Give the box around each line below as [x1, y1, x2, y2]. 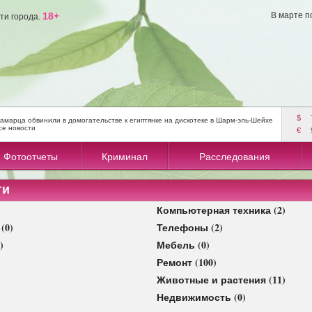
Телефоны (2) [157, 220, 223, 235]
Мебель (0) [157, 237, 210, 252]
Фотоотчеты [3, 151, 58, 162]
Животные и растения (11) [157, 272, 286, 287]
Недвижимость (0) [157, 290, 246, 304]
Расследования [199, 151, 270, 162]
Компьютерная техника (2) [157, 203, 286, 217]
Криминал [102, 151, 148, 162]
